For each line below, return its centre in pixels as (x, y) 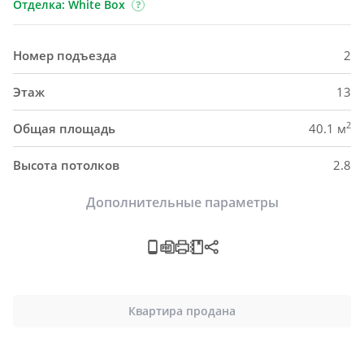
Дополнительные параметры (182, 202)
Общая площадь (64, 128)
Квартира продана (182, 310)
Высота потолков (66, 165)
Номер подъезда (65, 55)
